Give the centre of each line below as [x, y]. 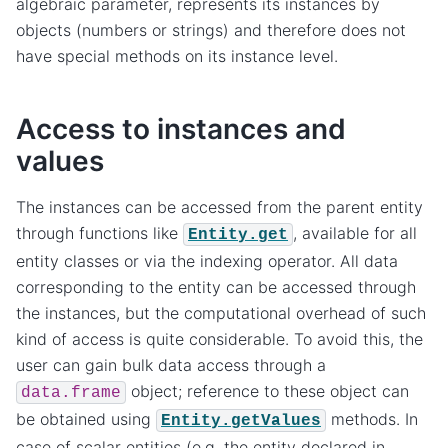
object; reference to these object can [267, 390]
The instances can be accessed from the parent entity [219, 206]
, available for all [355, 232]
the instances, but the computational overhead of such [221, 312]
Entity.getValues [241, 420]
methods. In [372, 418]
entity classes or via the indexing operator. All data [207, 260]
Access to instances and [181, 129]
